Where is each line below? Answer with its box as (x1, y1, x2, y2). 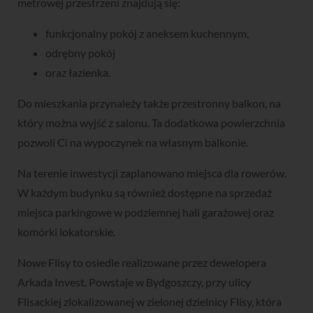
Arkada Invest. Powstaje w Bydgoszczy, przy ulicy (17, 275, 251, 289)
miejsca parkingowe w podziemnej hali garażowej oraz (17, 205, 274, 219)
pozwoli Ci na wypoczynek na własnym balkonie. (17, 136, 248, 150)
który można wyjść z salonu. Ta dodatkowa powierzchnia (17, 116, 285, 130)
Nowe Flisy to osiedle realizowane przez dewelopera (17, 256, 266, 270)
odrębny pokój (45, 46, 115, 60)
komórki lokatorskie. (17, 225, 115, 239)
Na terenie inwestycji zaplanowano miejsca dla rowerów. (17, 166, 286, 180)
